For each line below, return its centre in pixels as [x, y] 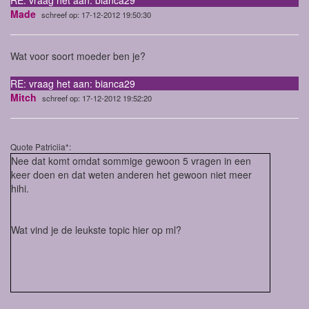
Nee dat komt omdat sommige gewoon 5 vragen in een [131, 161]
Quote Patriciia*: [41, 147]
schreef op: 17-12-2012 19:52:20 [97, 98]
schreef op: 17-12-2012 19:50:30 [96, 15]
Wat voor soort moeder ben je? [78, 56]
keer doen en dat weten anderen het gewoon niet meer [131, 175]
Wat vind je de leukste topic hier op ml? [96, 230]
